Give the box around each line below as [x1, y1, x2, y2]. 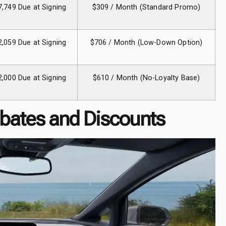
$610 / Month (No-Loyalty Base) [92, 74, 200, 83]
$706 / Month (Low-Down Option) [90, 38, 203, 47]
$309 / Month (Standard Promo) [92, 3, 201, 12]
